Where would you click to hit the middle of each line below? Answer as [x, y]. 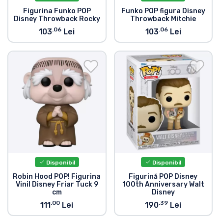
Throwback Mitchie [163, 19]
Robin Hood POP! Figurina [57, 177]
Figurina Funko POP [57, 11]
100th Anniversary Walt [163, 185]
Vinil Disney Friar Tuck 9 [57, 185]
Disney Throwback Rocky [57, 19]
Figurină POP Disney [163, 177]
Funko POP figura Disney [163, 11]
